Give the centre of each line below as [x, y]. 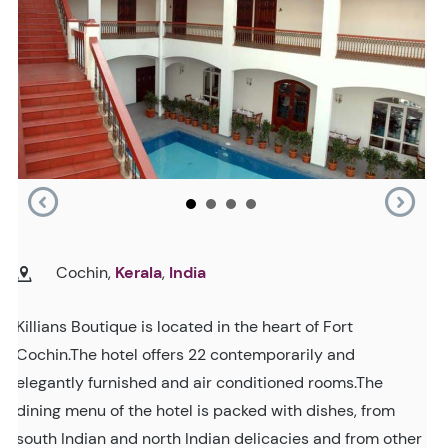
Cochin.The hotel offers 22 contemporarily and [185, 354]
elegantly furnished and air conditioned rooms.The [199, 382]
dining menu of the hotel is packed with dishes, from [205, 410]
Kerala [138, 272]
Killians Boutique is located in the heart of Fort [184, 326]
